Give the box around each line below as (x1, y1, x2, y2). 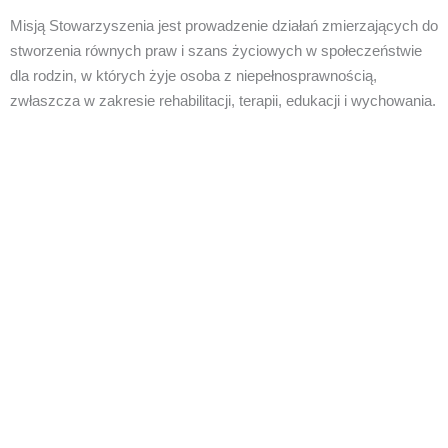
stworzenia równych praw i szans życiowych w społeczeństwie (10, 42, 422, 60)
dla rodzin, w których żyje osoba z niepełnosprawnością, (10, 67, 377, 85)
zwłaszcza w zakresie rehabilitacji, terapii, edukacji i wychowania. (10, 92, 436, 110)
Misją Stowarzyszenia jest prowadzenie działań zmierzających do (10, 17, 438, 35)
